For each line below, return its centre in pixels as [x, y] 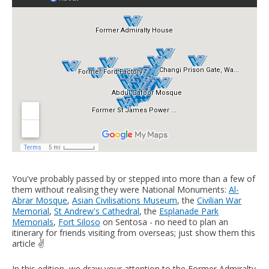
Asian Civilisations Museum [125, 200]
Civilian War [219, 200]
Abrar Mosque [40, 200]
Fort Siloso [79, 222]
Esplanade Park [189, 211]
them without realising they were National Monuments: [120, 189]
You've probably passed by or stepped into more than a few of [134, 178]
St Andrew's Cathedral [97, 211]
